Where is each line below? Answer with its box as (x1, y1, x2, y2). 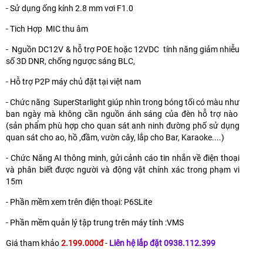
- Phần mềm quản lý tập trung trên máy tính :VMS (6, 217, 184, 227)
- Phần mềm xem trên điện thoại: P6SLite (6, 197, 152, 207)
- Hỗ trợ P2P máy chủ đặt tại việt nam (6, 76, 141, 86)
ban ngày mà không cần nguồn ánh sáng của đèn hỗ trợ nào (6, 109, 240, 119)
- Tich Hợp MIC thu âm (6, 23, 88, 33)
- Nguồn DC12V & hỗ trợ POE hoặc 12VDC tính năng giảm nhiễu (6, 44, 240, 54)
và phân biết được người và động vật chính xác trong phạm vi (6, 164, 240, 174)
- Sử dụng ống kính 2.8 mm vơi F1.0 (6, 3, 133, 13)
